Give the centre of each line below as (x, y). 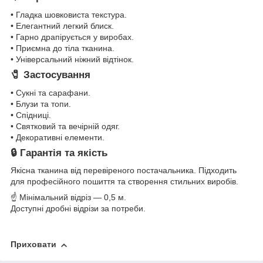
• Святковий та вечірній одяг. (65, 126)
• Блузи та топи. (41, 104)
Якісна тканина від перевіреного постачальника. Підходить (124, 171)
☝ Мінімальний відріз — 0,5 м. (68, 198)
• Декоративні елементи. (58, 137)
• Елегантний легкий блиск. (62, 26)
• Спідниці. (31, 115)
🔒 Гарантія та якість (59, 153)
